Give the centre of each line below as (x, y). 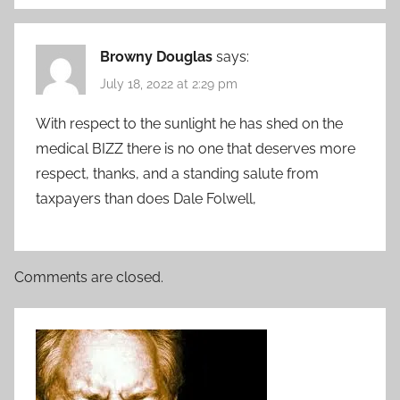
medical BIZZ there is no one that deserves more (196, 149)
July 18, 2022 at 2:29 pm (169, 84)
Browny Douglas (156, 56)
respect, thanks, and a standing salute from (177, 174)
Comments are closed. (89, 278)
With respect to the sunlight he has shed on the (189, 124)
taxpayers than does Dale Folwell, (146, 199)
